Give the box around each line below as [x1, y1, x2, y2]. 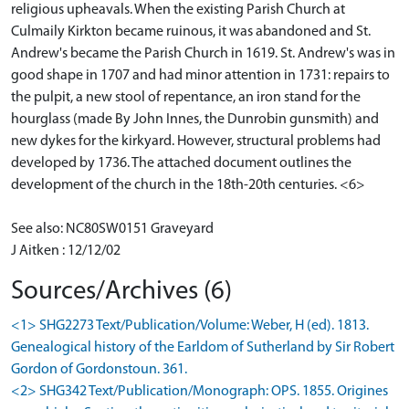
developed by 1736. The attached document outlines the [11, 156, 351, 172]
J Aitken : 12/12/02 [11, 244, 121, 259]
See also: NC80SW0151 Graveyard [11, 222, 214, 237]
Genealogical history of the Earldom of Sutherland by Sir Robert [11, 341, 394, 356]
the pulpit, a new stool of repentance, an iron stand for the [11, 90, 361, 106]
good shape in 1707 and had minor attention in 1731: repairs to [11, 68, 390, 84]
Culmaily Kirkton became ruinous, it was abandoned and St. [11, 25, 371, 40]
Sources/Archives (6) [11, 278, 232, 306]
